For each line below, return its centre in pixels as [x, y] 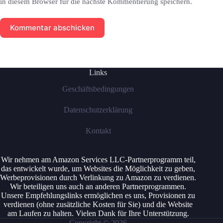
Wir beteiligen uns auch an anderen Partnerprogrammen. [98, 186]
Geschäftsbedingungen [98, 89]
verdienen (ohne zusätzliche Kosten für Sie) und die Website [98, 204]
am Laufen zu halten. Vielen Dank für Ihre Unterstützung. [98, 213]
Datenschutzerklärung [98, 110]
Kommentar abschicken [52, 28]
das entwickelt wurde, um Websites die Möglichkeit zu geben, [98, 168]
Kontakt [98, 131]
